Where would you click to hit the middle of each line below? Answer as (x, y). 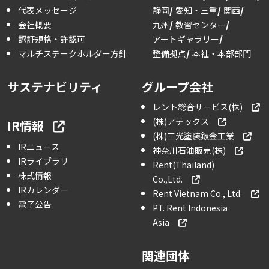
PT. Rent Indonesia (190, 207)
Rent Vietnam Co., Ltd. (197, 193)
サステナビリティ (55, 86)
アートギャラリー (186, 39)
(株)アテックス (181, 121)
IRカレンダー (43, 189)
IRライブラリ (43, 161)
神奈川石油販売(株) (189, 150)
